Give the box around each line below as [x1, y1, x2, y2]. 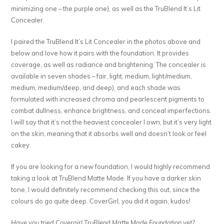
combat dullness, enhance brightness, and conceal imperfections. [11, 106, 212, 114]
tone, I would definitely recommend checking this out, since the [11, 185, 200, 193]
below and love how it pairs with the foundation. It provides [11, 48, 189, 57]
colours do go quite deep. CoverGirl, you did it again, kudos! [11, 196, 191, 205]
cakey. [11, 140, 31, 149]
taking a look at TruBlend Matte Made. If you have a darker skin [11, 173, 201, 182]
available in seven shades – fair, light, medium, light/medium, [11, 71, 192, 80]
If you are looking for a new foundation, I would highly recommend [11, 162, 210, 170]
